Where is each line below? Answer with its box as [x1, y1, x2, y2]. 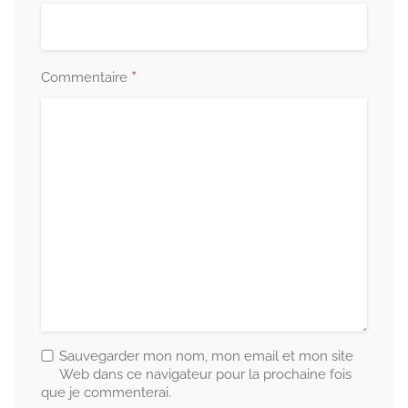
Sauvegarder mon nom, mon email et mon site [59, 348, 353, 364]
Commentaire [41, 69, 131, 86]
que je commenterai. [41, 384, 171, 401]
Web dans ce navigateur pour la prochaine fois [59, 366, 352, 382]
